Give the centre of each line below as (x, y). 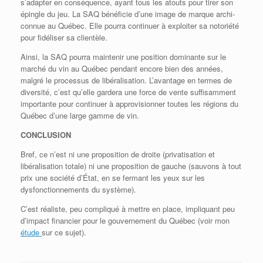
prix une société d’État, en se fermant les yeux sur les (113, 178)
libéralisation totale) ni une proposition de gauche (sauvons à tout (131, 166)
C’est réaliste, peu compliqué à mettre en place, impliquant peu (128, 209)
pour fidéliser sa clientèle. (64, 38)
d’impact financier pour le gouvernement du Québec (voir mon (125, 221)
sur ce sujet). (64, 232)
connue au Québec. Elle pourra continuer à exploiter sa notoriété (130, 26)
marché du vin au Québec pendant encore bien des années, (122, 69)
